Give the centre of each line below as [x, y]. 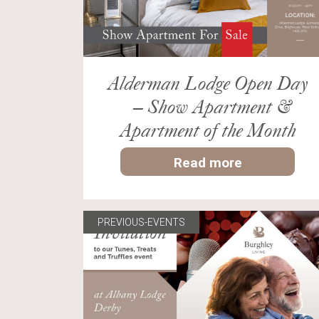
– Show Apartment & [208, 106]
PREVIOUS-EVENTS [141, 223]
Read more [208, 163]
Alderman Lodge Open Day [208, 83]
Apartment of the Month [208, 130]
